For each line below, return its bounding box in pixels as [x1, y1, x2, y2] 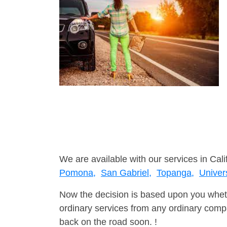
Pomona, [59, 168, 96, 178]
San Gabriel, [101, 168, 152, 178]
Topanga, [157, 168, 194, 178]
